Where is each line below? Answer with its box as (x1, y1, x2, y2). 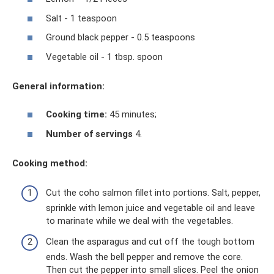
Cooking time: (46, 109, 107, 120)
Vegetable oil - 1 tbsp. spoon (46, 51, 163, 62)
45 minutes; (107, 109, 157, 120)
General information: (12, 80, 105, 92)
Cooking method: (12, 157, 87, 169)
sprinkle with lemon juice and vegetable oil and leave (46, 202, 255, 213)
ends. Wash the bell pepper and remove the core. (46, 251, 243, 262)
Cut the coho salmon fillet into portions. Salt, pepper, (46, 187, 261, 198)
